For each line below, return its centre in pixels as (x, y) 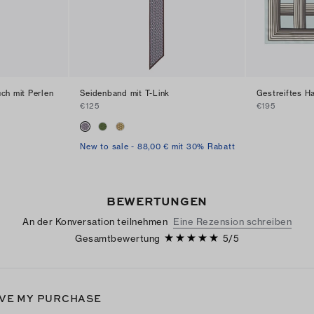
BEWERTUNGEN (157, 201)
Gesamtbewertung (118, 239)
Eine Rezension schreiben (232, 222)
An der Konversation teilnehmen (95, 222)
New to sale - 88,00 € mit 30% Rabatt (158, 147)
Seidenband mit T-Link (125, 94)
